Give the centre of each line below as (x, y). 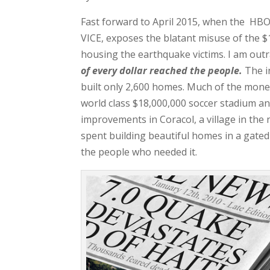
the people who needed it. (139, 152)
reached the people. (196, 71)
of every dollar (114, 71)
